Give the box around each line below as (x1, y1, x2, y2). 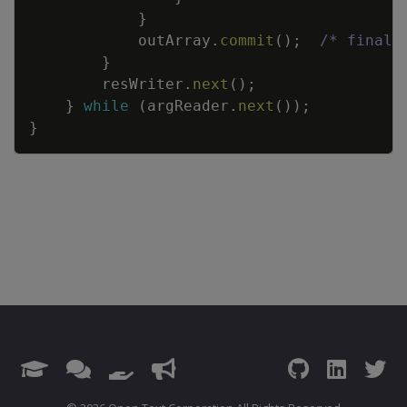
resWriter (102, 75, 184, 93)
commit (220, 32, 274, 49)
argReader (147, 97, 229, 114)
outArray (138, 32, 211, 49)
